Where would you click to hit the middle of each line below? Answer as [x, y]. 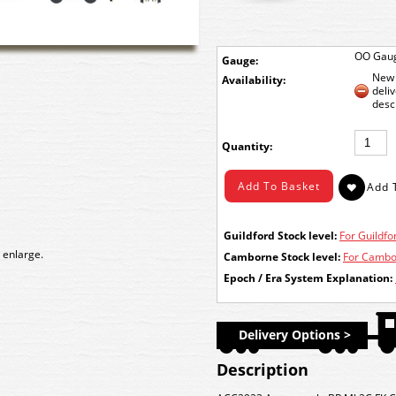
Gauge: [240, 61]
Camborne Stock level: [282, 257]
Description [263, 369]
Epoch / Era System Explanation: [308, 278]
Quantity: [247, 146]
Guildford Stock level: [280, 236]
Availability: [254, 80]
